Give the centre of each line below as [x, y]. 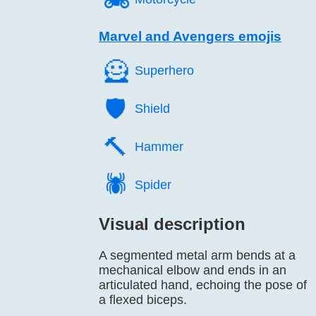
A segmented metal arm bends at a [197, 255]
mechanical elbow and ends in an [193, 270]
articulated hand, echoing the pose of [203, 285]
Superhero [164, 71]
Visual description [172, 224]
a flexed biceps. [143, 300]
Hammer [159, 147]
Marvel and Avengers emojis [190, 36]
